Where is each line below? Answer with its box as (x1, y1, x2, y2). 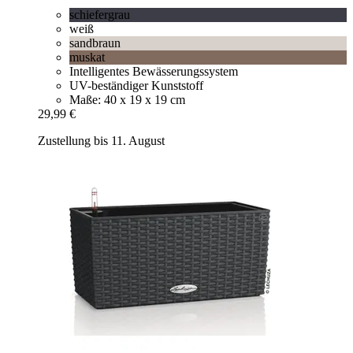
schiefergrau (69, 7, 130, 21)
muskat (69, 50, 105, 64)
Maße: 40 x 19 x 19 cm (69, 92, 185, 106)
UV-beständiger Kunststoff (69, 78, 203, 92)
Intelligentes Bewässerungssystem (69, 64, 238, 78)
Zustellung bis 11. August (38, 133, 165, 147)
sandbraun (69, 35, 121, 50)
